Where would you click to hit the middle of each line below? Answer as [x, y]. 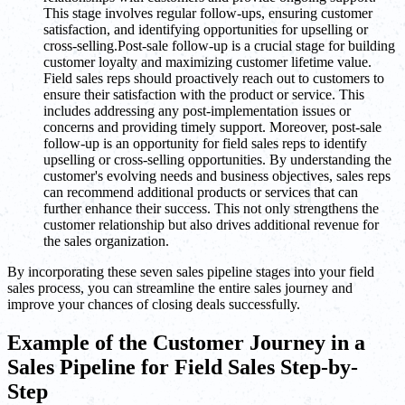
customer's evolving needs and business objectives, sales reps [217, 176]
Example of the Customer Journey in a [186, 343]
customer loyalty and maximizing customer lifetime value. [207, 62]
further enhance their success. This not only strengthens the [211, 209]
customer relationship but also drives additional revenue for [211, 225]
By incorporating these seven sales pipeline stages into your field [191, 272]
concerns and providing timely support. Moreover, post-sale [212, 127]
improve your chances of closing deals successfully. [154, 305]
